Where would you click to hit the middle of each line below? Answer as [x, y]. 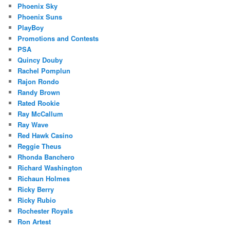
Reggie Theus [40, 146]
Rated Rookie [39, 103]
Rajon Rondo [39, 81]
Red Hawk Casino [45, 135]
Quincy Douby [40, 60]
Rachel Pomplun [44, 70]
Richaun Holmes [44, 178]
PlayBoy [31, 27]
